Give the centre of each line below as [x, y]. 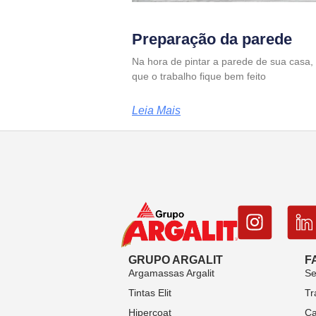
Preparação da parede [212, 39]
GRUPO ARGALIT [176, 260]
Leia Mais [156, 110]
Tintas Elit [150, 292]
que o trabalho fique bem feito [199, 76]
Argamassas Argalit [171, 273]
